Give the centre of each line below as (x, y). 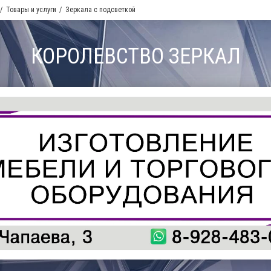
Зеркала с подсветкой (100, 10)
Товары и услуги (31, 10)
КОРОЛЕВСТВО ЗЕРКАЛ (135, 56)
